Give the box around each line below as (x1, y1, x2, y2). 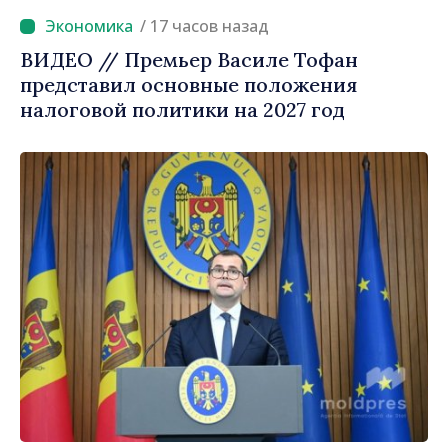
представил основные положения (20, 72, 357, 98)
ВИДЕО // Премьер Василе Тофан (20, 47, 358, 73)
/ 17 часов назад (150, 15, 269, 38)
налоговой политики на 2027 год (20, 97, 345, 123)
